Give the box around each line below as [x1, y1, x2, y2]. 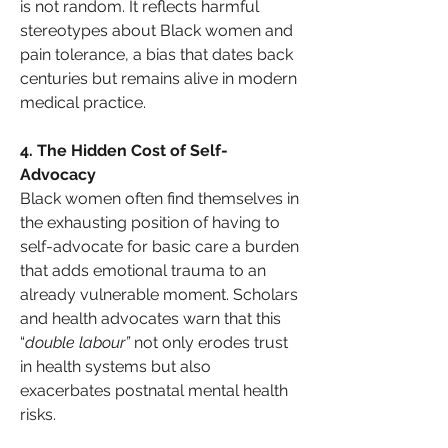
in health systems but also [20, 356, 211, 376]
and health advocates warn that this [20, 308, 281, 328]
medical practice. [20, 92, 146, 112]
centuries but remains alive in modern [20, 68, 297, 88]
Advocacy [20, 164, 96, 184]
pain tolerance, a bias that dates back [20, 44, 293, 64]
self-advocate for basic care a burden [20, 236, 299, 256]
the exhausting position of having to [20, 212, 280, 232]
